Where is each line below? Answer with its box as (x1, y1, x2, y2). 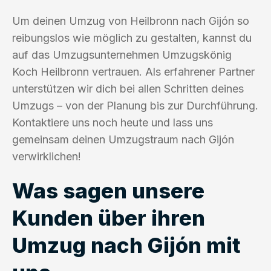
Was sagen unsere (12, 177, 204, 203)
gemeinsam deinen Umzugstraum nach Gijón (12, 132, 234, 146)
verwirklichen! (12, 149, 81, 163)
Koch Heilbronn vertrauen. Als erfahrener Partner (12, 65, 255, 78)
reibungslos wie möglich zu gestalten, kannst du (12, 31, 252, 44)
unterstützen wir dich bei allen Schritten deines (12, 82, 244, 95)
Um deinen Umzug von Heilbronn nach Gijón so (12, 14, 249, 27)
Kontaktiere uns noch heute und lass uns (12, 116, 213, 129)
